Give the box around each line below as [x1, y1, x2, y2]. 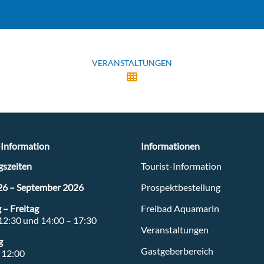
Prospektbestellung [141, 181, 220, 193]
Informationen [141, 140, 200, 152]
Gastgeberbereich [141, 245, 213, 257]
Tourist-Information [141, 160, 222, 172]
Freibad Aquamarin [141, 203, 219, 214]
